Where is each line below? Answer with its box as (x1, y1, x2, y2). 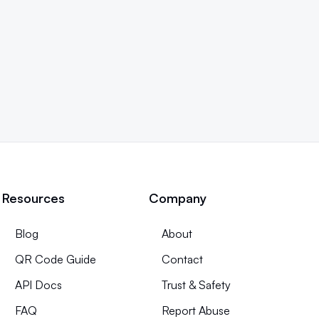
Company (149, 189, 207, 206)
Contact (162, 251, 204, 266)
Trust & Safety (162, 277, 231, 292)
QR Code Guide (14, 251, 96, 266)
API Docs (14, 277, 62, 292)
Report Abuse (162, 303, 231, 318)
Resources (1, 189, 65, 206)
